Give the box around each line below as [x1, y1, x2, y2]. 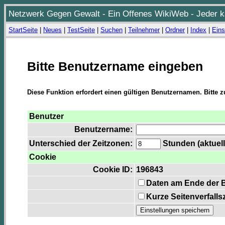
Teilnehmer [128, 26, 160, 34]
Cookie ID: [93, 165, 133, 174]
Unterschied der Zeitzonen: [29, 139, 133, 148]
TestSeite [67, 26, 95, 34]
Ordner [165, 26, 185, 34]
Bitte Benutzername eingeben [27, 59, 203, 73]
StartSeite [9, 26, 38, 34]
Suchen [100, 26, 123, 34]
